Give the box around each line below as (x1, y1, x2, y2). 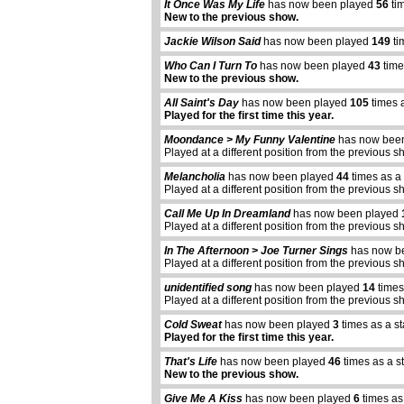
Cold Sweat (164, 318, 222, 332)
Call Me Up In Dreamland (164, 207, 290, 221)
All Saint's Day (164, 96, 239, 110)
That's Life (164, 355, 217, 369)
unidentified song (164, 281, 252, 295)
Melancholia (164, 170, 225, 184)
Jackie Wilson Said (164, 35, 261, 49)
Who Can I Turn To (164, 60, 257, 73)
